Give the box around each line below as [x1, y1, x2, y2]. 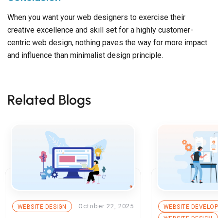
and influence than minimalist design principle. [7, 51, 163, 60]
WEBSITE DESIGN [18, 203, 67, 210]
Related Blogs [7, 91, 91, 109]
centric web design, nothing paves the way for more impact [7, 38, 207, 48]
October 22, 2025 [78, 202, 134, 210]
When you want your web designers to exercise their [7, 13, 185, 22]
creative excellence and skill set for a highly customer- [7, 25, 193, 35]
